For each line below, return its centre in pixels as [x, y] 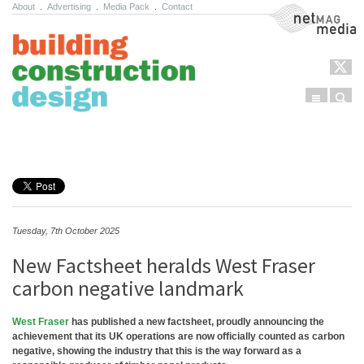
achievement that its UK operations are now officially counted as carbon [178, 336]
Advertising [69, 6]
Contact [177, 6]
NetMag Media [299, 11]
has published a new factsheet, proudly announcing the [197, 322]
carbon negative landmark [128, 288]
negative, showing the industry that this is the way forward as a [157, 351]
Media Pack [126, 6]
